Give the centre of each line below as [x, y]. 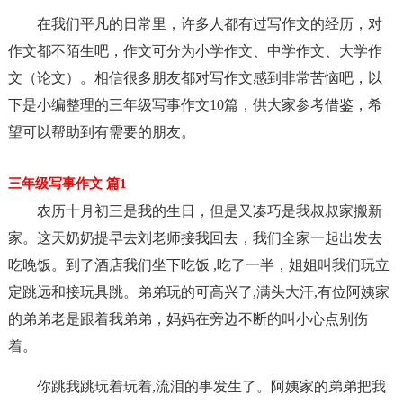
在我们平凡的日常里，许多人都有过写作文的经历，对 [209, 24]
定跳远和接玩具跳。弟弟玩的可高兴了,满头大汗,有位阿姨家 [198, 292]
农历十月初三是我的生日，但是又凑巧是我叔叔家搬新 [209, 211]
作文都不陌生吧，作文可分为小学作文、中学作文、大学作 [195, 51]
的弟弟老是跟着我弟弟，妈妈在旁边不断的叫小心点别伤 [188, 319]
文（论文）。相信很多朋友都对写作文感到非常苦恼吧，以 [195, 78]
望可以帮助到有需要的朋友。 [101, 132]
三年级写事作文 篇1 [67, 184]
